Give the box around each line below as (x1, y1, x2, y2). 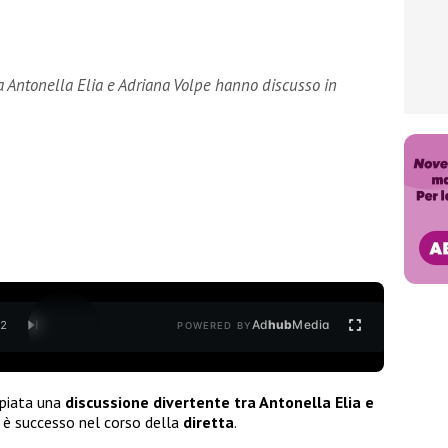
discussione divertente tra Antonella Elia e (65, 391, 374, 412)
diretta (183, 411, 234, 432)
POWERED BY (177, 320, 252, 332)
